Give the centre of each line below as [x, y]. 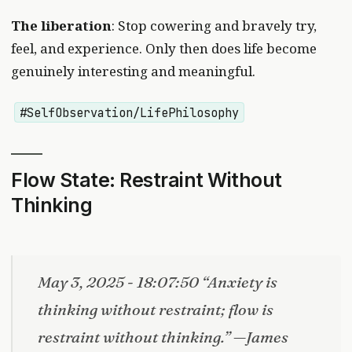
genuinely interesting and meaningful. [133, 71]
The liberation [61, 25]
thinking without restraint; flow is [156, 309]
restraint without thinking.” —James [163, 336]
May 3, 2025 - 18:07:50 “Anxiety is [158, 281]
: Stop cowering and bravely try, [214, 25]
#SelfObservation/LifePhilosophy [130, 112]
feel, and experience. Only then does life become [164, 48]
